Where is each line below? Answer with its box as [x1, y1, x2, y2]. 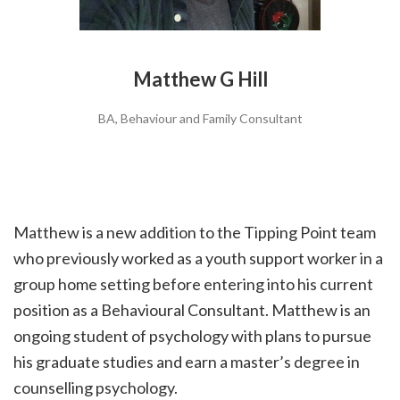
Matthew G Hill [132, 67, 268, 91]
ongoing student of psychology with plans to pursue [13, 326, 371, 346]
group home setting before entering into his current [13, 274, 373, 294]
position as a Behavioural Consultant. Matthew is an [13, 300, 371, 320]
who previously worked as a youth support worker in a [13, 248, 383, 268]
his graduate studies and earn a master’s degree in [13, 352, 360, 371]
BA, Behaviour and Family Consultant [97, 111, 303, 126]
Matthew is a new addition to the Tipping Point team [13, 222, 376, 242]
